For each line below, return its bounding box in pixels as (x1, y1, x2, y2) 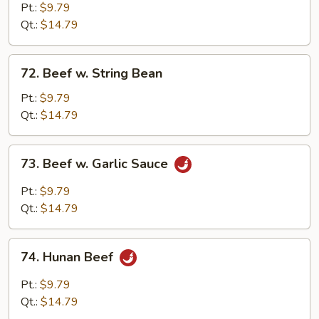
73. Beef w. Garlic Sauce (21, 155, 172, 173)
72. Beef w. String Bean (21, 65, 162, 82)
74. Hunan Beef (21, 249, 117, 266)
